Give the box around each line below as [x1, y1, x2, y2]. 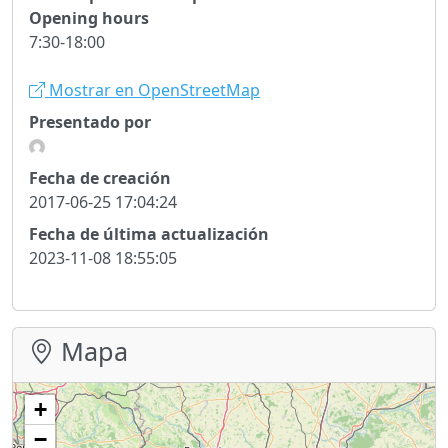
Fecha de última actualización [29, 222, 269, 245]
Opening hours [29, 6, 149, 29]
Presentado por [29, 110, 151, 133]
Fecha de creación [29, 166, 171, 189]
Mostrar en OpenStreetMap [45, 78, 260, 101]
